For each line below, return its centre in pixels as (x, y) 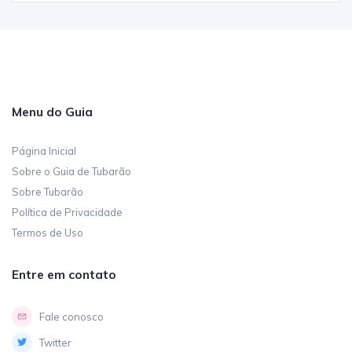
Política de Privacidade (67, 212)
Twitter (55, 342)
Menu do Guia (52, 111)
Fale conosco (71, 316)
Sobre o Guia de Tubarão (71, 171)
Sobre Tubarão (48, 191)
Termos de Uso (48, 232)
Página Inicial (44, 150)
